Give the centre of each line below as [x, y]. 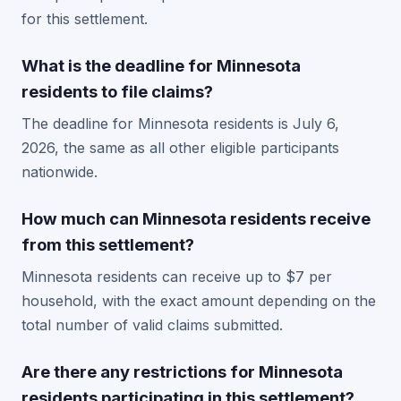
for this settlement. [85, 19]
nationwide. [60, 172]
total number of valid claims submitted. [152, 325]
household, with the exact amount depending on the [199, 301]
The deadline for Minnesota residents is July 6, [180, 124]
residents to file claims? [117, 91]
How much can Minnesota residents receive [196, 218]
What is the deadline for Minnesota [161, 65]
